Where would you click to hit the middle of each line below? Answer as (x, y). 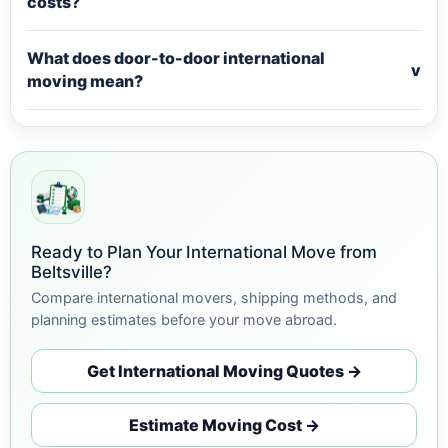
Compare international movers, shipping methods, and (214, 297)
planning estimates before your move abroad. (184, 319)
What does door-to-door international (176, 58)
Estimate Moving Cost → (224, 424)
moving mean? (85, 81)
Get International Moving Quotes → (224, 370)
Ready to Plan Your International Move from (204, 252)
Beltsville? (71, 272)
